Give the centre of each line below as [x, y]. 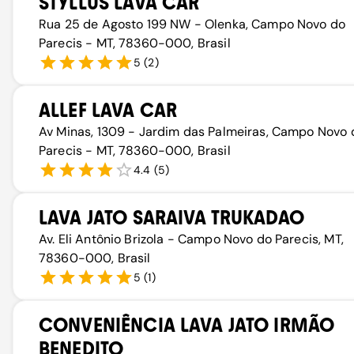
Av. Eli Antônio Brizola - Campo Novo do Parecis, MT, [191, 239]
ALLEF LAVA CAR [108, 110]
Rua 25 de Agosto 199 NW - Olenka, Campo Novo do [192, 24]
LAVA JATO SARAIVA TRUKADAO [171, 218]
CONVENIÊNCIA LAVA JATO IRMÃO [187, 325]
